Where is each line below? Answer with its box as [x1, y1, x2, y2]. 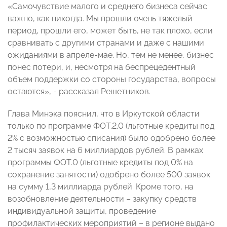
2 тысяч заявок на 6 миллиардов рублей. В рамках [8, 145, 203, 156]
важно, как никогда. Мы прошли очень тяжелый [8, 14, 193, 24]
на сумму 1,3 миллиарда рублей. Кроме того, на [8, 182, 194, 192]
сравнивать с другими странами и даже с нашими [8, 38, 204, 48]
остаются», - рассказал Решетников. [8, 87, 150, 97]
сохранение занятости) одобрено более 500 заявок [8, 170, 210, 180]
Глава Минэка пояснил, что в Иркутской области [8, 109, 200, 119]
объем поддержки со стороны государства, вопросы [8, 74, 216, 85]
